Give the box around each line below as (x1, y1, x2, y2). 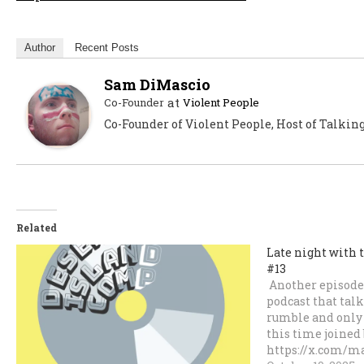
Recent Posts (75, 41, 139, 54)
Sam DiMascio (104, 74, 210, 94)
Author (24, 41, 55, 54)
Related (16, 220, 57, 234)
